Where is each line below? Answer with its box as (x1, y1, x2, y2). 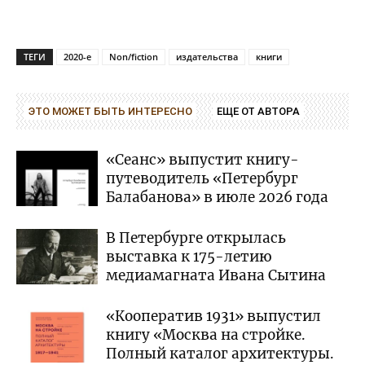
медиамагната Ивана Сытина (106, 266, 326, 284)
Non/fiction (109, 50, 158, 63)
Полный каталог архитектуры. (106, 344, 334, 363)
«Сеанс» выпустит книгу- (106, 150, 299, 169)
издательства (176, 50, 238, 63)
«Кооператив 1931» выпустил (106, 306, 321, 325)
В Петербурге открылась (106, 228, 286, 247)
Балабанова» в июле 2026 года (106, 187, 328, 206)
